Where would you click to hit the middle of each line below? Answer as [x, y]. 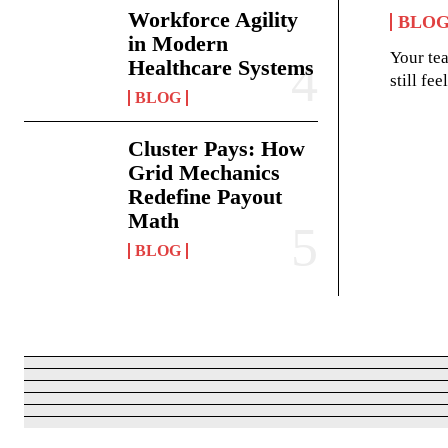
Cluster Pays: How [217, 149]
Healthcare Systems [221, 68]
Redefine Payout [205, 197]
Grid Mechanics [204, 173]
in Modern [178, 44]
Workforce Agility [213, 20]
